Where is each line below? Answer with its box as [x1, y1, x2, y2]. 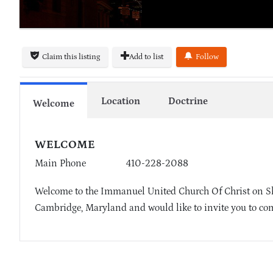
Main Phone [35, 158, 86, 169]
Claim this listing [42, 52, 100, 62]
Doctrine [168, 96, 208, 107]
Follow [196, 52, 219, 62]
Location [101, 96, 140, 107]
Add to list [129, 52, 163, 62]
